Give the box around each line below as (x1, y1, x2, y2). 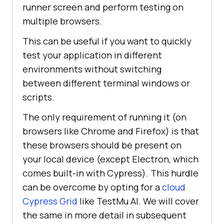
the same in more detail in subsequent (22, 208, 186, 221)
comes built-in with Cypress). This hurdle (22, 166, 198, 179)
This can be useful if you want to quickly (22, 34, 191, 47)
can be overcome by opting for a (22, 180, 162, 193)
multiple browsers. (22, 14, 102, 27)
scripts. (22, 90, 54, 103)
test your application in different (22, 48, 162, 61)
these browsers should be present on (22, 138, 181, 151)
